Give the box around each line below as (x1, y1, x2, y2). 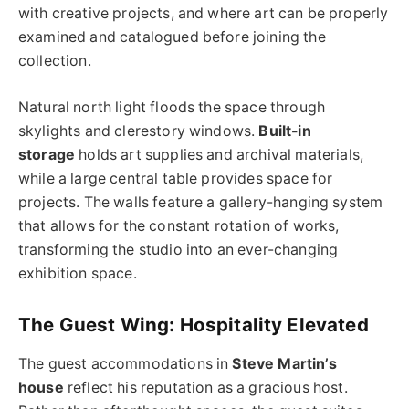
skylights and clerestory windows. (18, 121, 259, 140)
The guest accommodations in (18, 354, 233, 372)
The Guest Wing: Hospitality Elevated (18, 312, 369, 336)
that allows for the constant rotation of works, (18, 216, 340, 235)
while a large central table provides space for (18, 169, 333, 187)
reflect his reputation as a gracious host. (63, 378, 348, 396)
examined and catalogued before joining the (18, 28, 326, 47)
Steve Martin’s (232, 354, 337, 372)
